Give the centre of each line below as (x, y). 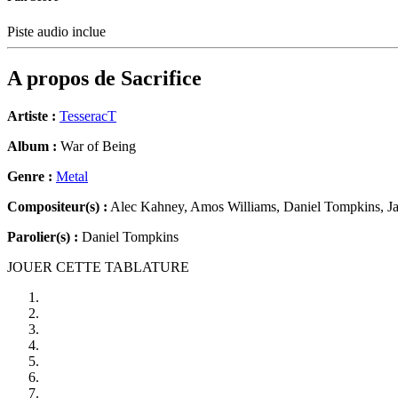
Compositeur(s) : (57, 207)
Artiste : (32, 116)
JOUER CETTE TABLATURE (98, 267)
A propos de (64, 79)
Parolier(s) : (43, 237)
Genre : (32, 177)
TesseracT (88, 116)
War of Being (96, 147)
